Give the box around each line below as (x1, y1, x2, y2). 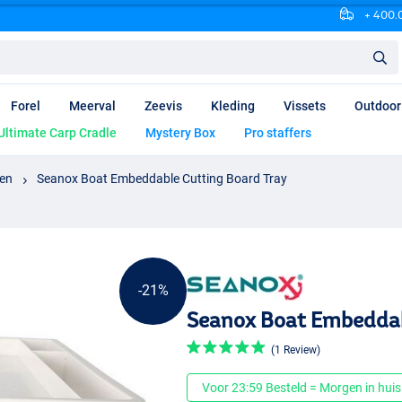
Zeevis (144, 99, 182, 114)
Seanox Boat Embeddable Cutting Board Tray (37, 170, 287, 186)
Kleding (211, 99, 255, 114)
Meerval (69, 99, 116, 114)
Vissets (284, 99, 326, 114)
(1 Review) (271, 344, 320, 357)
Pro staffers (244, 126, 311, 141)
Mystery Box (145, 126, 215, 141)
